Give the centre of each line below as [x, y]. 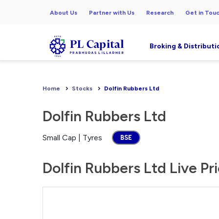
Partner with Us [112, 13]
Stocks [82, 88]
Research [160, 13]
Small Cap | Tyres [72, 137]
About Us [64, 13]
